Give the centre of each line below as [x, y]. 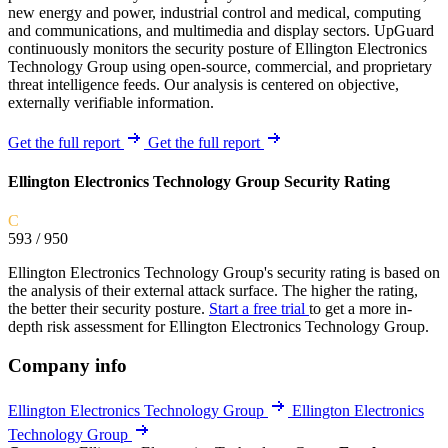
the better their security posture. [108, 309]
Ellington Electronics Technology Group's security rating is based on [224, 273]
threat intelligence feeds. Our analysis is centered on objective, [203, 84]
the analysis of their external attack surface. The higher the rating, [213, 291]
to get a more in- [360, 309]
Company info [67, 366]
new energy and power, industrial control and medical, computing [214, 12]
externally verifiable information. [111, 102]
